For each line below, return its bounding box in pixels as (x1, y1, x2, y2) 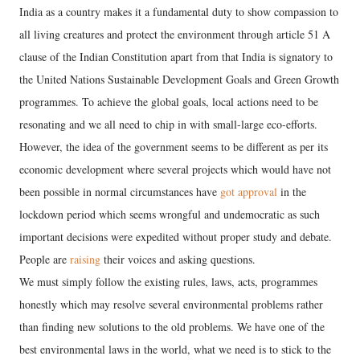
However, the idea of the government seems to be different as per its (19, 139, 328, 154)
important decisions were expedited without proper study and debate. (19, 229, 332, 244)
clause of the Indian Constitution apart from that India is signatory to (19, 49, 333, 64)
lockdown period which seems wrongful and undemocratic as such (19, 207, 320, 222)
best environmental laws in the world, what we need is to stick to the (19, 342, 331, 357)
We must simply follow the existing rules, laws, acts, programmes (19, 274, 317, 289)
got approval (220, 184, 277, 199)
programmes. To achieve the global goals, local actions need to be (19, 94, 318, 109)
